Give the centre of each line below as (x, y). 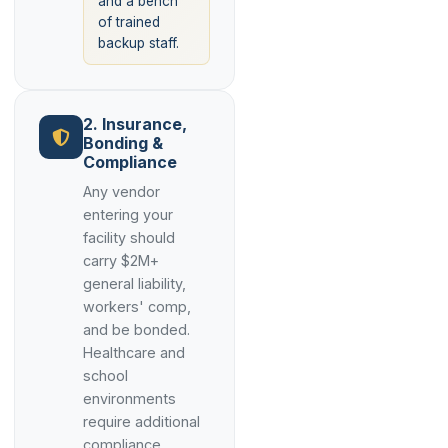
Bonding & (123, 143)
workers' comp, (137, 306)
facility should (129, 237)
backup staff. (138, 43)
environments (129, 398)
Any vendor (121, 191)
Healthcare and (134, 352)
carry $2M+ (121, 260)
